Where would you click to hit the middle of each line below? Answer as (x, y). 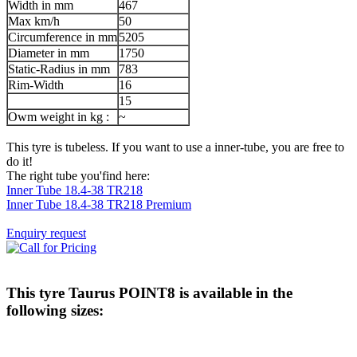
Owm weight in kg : (59, 116)
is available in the (234, 292)
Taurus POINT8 (122, 292)
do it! (20, 161)
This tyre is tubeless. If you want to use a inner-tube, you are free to (175, 147)
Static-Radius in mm (59, 69)
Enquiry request (46, 233)
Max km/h (34, 21)
